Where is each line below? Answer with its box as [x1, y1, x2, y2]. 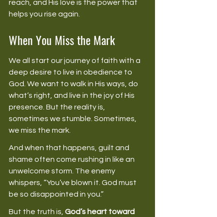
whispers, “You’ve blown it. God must [9, 178, 138, 186]
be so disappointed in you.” [9, 190, 105, 198]
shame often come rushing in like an [9, 155, 136, 163]
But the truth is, [9, 207, 65, 216]
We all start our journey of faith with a [9, 56, 142, 64]
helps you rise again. [9, 10, 81, 18]
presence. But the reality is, [9, 103, 107, 111]
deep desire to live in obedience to [9, 68, 134, 76]
